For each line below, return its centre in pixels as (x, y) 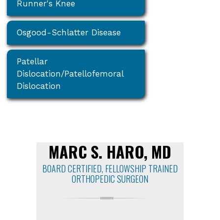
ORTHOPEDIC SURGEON (110, 179)
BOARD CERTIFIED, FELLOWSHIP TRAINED (110, 169)
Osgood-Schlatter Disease (69, 33)
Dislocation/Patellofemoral (70, 74)
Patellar (32, 62)
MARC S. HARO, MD (110, 152)
